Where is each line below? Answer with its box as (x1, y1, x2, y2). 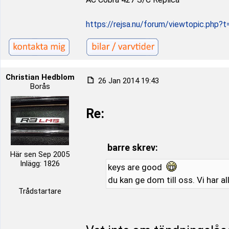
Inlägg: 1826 (20, 159, 60, 168)
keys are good (107, 162, 164, 172)
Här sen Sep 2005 (10, 150, 70, 159)
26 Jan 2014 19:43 (96, 76, 159, 85)
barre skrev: (107, 142, 158, 153)
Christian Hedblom (5, 73, 75, 82)
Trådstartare (18, 187, 61, 196)
